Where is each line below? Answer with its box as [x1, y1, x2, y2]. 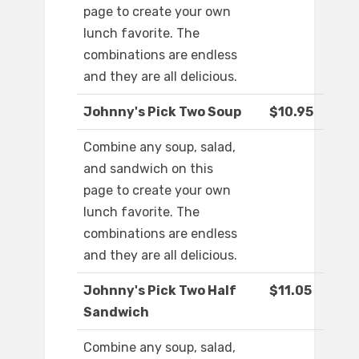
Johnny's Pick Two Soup [83, 104, 241, 120]
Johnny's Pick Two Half [83, 283, 236, 299]
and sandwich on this [83, 161, 213, 177]
